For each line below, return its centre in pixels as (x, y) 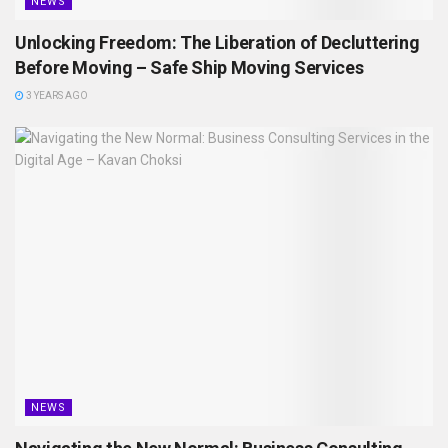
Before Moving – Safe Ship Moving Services (189, 68)
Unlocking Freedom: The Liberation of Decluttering (217, 43)
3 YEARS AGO (56, 96)
